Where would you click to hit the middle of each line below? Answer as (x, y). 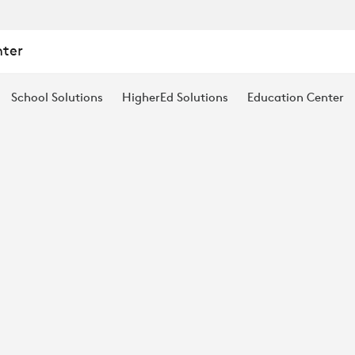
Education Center (296, 97)
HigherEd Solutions (175, 97)
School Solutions (57, 97)
